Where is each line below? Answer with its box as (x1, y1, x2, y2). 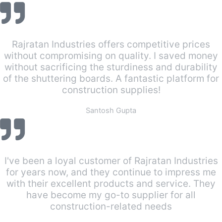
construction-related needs (50, 201, 172, 213)
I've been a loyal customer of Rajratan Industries (4, 155, 218, 167)
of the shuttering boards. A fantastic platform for (3, 73, 219, 85)
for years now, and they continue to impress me (6, 166, 216, 178)
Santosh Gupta (86, 106, 136, 115)
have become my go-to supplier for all (26, 189, 196, 201)
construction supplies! (61, 84, 161, 96)
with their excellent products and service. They (6, 178, 216, 190)
